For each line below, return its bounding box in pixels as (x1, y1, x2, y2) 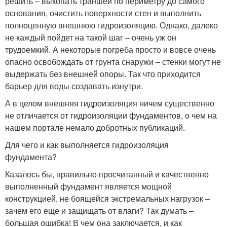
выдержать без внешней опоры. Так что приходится (5, 67, 201, 80)
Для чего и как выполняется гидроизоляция (5, 138, 169, 150)
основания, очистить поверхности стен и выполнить (5, 7, 201, 19)
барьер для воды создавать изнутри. (5, 80, 143, 92)
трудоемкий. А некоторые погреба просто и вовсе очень (5, 43, 216, 55)
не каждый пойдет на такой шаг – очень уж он (5, 31, 176, 43)
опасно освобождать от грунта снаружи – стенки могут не (5, 55, 221, 67)
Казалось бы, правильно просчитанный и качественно (5, 168, 209, 180)
